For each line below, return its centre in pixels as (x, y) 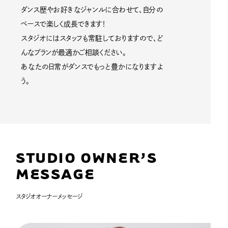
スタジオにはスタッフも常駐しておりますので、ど (92, 38)
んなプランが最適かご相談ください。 (74, 53)
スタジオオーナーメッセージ (49, 197)
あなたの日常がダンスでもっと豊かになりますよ (92, 67)
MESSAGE (55, 174)
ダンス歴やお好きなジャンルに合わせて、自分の (92, 10)
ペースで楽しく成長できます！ (64, 24)
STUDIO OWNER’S (87, 157)
